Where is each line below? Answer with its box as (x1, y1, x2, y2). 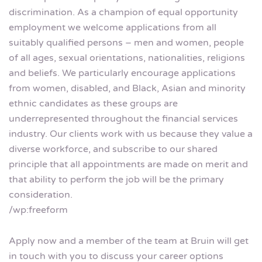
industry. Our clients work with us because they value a (9, 128, 253, 140)
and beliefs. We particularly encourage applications (9, 67, 236, 80)
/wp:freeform (9, 204, 68, 216)
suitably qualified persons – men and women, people (9, 37, 244, 49)
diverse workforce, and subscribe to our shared (9, 143, 218, 156)
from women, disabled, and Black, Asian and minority (9, 82, 246, 95)
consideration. (9, 189, 73, 201)
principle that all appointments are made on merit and (9, 158, 248, 171)
